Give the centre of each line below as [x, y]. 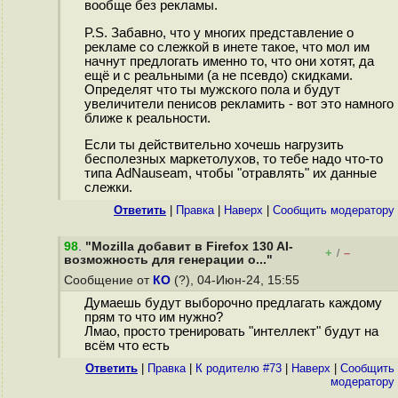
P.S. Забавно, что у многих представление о [219, 32]
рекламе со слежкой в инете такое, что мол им [227, 47]
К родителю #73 [239, 368]
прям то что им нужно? [153, 318]
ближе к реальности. [147, 118]
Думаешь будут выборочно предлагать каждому [233, 303]
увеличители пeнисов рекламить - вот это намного [239, 103]
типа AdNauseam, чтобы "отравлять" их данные [230, 174]
